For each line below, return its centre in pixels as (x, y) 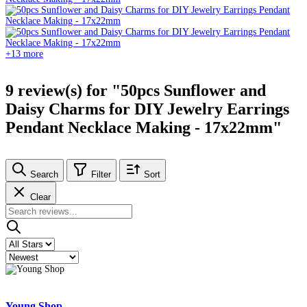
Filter (101, 174)
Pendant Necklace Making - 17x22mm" (144, 127)
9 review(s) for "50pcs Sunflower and (136, 90)
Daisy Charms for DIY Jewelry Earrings (147, 109)
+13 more (24, 53)
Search (44, 174)
